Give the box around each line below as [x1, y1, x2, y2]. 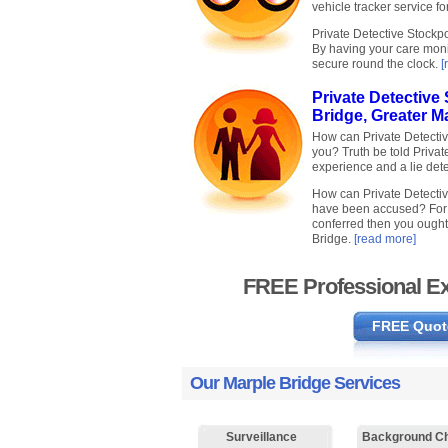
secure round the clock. [312, 57, 441, 72]
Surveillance [226, 430, 297, 445]
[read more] [354, 232, 416, 247]
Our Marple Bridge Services [190, 373, 400, 394]
